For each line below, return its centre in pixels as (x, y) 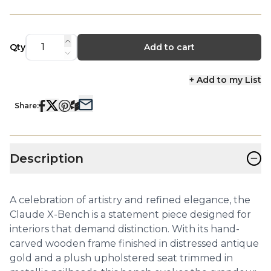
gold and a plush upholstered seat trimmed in (121, 258)
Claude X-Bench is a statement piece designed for (130, 214)
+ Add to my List (225, 80)
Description (47, 158)
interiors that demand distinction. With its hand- (125, 229)
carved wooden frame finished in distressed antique (134, 243)
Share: (27, 105)
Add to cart (169, 47)
